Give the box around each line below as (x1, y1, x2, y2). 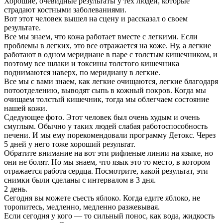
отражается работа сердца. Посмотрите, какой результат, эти (4, 166, 208, 175)
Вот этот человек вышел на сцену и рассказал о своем (4, 14, 188, 23)
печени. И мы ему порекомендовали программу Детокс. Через (4, 130, 216, 139)
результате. (4, 23, 41, 32)
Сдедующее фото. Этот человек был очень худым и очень (4, 112, 200, 121)
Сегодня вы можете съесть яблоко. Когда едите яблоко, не (4, 193, 200, 202)
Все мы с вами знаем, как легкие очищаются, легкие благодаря (4, 77, 218, 86)
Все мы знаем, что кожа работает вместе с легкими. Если (4, 32, 198, 41)
